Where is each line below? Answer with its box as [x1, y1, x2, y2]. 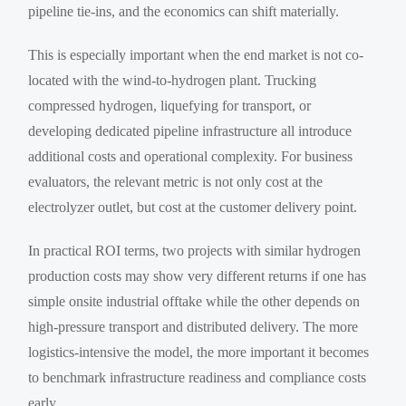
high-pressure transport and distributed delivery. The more [28, 318, 359, 334]
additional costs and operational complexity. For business [28, 148, 353, 164]
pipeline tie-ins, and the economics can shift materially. [28, 3, 340, 19]
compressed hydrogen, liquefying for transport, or [28, 97, 312, 113]
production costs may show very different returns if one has [28, 267, 367, 284]
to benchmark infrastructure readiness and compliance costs [28, 369, 367, 385]
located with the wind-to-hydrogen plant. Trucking [28, 72, 317, 88]
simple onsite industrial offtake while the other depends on [28, 293, 361, 309]
